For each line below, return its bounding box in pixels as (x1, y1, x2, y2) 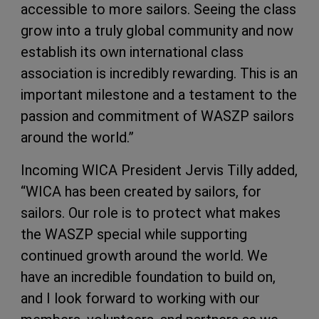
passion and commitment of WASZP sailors (21, 108, 294, 125)
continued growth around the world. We (21, 247, 268, 264)
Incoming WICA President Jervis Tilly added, (21, 162, 298, 179)
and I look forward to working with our (21, 290, 260, 307)
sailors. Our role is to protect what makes (21, 204, 281, 221)
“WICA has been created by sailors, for (21, 183, 261, 200)
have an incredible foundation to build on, (21, 268, 276, 286)
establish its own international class (21, 43, 244, 61)
